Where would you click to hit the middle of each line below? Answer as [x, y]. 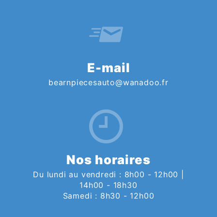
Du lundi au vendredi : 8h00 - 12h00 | [108, 174]
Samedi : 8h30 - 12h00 [108, 195]
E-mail [108, 67]
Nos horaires [108, 159]
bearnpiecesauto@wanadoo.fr [108, 82]
